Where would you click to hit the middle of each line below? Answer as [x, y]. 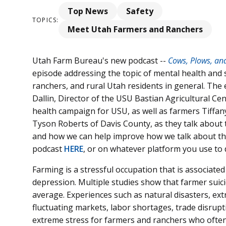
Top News [88, 11]
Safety [140, 11]
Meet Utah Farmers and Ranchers [135, 29]
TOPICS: [46, 20]
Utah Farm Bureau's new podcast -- [100, 60]
